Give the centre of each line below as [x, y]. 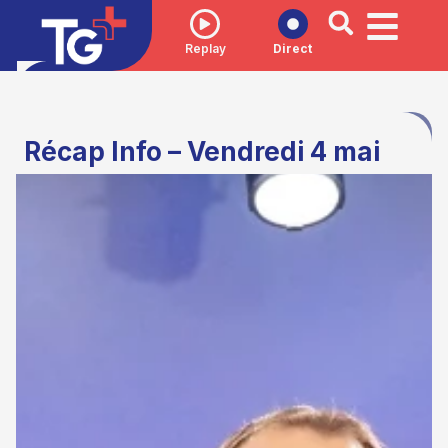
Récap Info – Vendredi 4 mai [202, 152]
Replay [205, 48]
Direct [293, 48]
